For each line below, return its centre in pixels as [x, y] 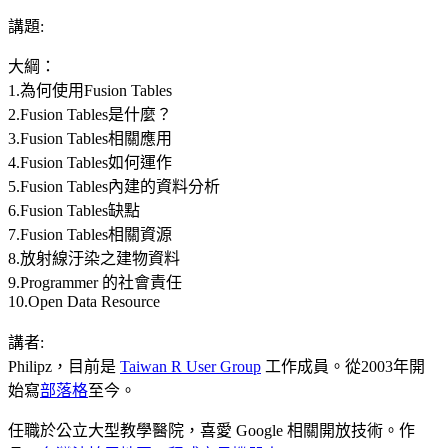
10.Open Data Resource [84, 301]
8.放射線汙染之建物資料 [94, 258]
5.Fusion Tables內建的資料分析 [114, 186]
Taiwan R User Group [190, 366]
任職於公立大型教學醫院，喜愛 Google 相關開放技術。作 [211, 430]
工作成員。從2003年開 [343, 366]
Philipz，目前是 [64, 366]
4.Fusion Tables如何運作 [90, 162]
